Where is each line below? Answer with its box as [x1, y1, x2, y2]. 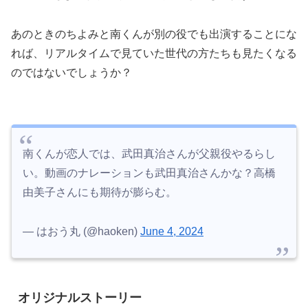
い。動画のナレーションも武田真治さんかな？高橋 [23, 147, 276, 159]
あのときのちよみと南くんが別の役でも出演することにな [11, 28, 297, 41]
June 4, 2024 [140, 205, 203, 217]
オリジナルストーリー [18, 270, 142, 285]
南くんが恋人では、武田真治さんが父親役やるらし [23, 128, 276, 140]
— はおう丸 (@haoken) [23, 205, 140, 217]
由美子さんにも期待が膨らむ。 [23, 166, 177, 179]
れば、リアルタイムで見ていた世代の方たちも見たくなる [11, 47, 297, 60]
